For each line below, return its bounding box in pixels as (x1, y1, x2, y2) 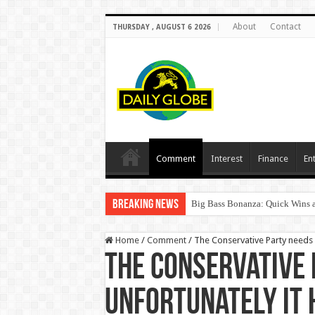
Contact (269, 22, 301, 32)
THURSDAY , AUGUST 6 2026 (112, 23, 211, 31)
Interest (210, 153, 243, 164)
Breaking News (112, 198, 179, 212)
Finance (257, 153, 288, 164)
